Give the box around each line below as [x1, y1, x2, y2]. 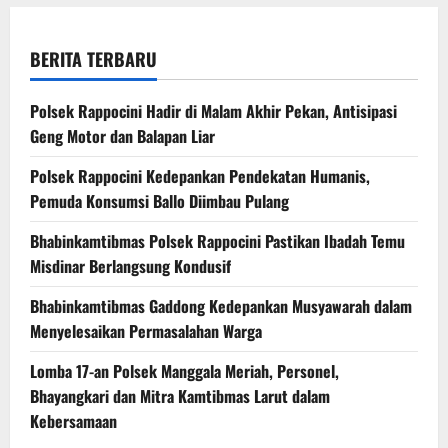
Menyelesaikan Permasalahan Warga [30, 319, 262, 344]
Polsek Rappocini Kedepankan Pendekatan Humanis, [30, 164, 370, 189]
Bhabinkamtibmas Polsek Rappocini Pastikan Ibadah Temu [30, 229, 405, 254]
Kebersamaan [30, 409, 117, 434]
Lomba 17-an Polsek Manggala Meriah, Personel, [30, 359, 339, 384]
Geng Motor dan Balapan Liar [30, 124, 215, 149]
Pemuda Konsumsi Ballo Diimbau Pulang [30, 189, 289, 214]
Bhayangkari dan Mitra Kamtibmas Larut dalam [30, 384, 330, 409]
